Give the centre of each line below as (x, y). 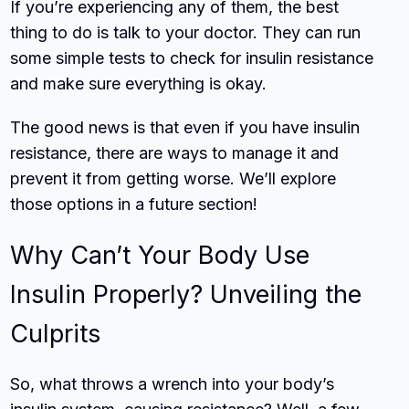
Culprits (56, 333)
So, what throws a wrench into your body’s (173, 383)
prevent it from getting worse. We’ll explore (173, 178)
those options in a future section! (134, 204)
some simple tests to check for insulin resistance (192, 58)
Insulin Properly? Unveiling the (186, 294)
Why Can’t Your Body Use (160, 255)
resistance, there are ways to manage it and (175, 152)
